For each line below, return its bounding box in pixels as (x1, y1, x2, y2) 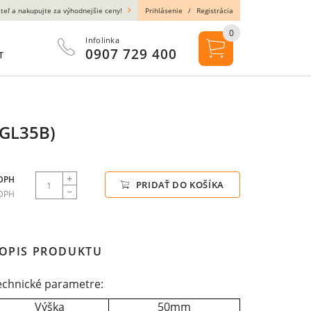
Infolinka (85, 35, 119, 45)
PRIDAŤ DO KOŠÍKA (133, 178, 224, 191)
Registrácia (196, 6, 233, 15)
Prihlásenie (145, 6, 183, 15)
